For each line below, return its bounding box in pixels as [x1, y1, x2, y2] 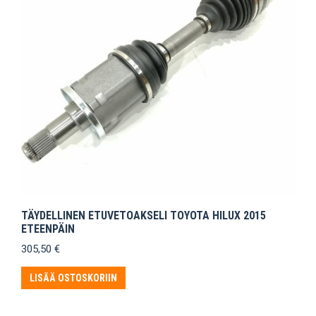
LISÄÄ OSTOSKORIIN [30, 272, 117, 284]
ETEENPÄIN [21, 222, 75, 236]
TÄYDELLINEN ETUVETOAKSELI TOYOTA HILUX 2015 [21, 209, 266, 223]
